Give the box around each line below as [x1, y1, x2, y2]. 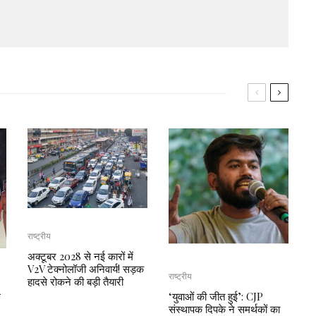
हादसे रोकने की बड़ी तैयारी [28, 274, 123, 289]
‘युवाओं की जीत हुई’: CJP [169, 289, 263, 303]
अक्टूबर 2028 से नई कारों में [28, 249, 133, 264]
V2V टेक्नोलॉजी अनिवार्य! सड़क [28, 262, 144, 276]
